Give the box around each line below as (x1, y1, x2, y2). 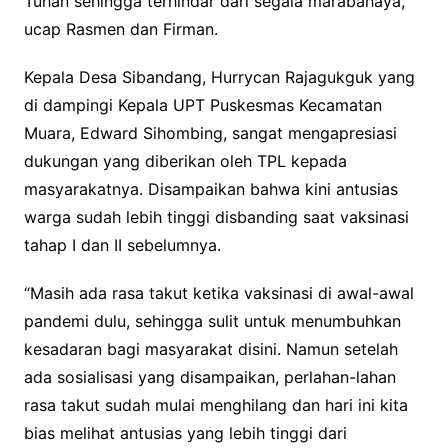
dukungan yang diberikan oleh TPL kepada (23, 151, 347, 172)
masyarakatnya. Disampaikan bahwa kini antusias (23, 179, 398, 200)
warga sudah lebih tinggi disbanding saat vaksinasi (23, 207, 409, 228)
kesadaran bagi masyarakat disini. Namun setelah (23, 339, 398, 360)
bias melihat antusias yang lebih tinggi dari (23, 423, 347, 444)
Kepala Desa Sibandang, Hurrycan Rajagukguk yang (23, 67, 415, 88)
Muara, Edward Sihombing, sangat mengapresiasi (23, 123, 397, 144)
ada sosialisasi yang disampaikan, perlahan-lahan (23, 367, 396, 388)
